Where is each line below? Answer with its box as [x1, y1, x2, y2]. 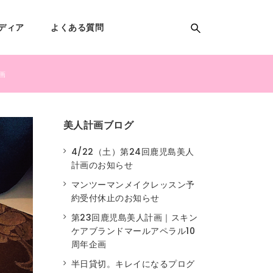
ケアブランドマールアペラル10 [71, 225, 195, 238]
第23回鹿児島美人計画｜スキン [71, 211, 197, 224]
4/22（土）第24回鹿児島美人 [71, 146, 194, 158]
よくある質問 [51, 21, 104, 34]
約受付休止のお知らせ [71, 192, 160, 205]
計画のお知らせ [71, 159, 133, 172]
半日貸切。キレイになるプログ [71, 258, 195, 271]
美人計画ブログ [63, 119, 133, 132]
